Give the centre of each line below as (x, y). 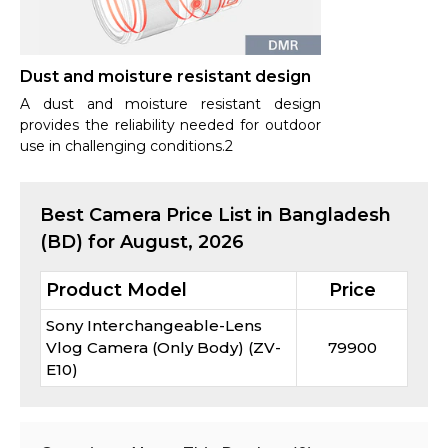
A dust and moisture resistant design (170, 103)
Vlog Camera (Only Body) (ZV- (163, 347)
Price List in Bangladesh (276, 214)
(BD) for (77, 241)
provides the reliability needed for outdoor (170, 124)
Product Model (116, 289)
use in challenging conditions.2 (126, 145)
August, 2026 (182, 241)
